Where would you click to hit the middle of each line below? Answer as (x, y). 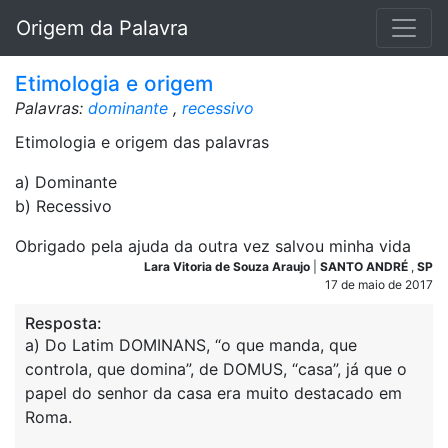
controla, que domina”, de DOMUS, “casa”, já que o (216, 369)
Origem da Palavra (102, 28)
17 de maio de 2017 (379, 284)
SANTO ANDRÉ (365, 266)
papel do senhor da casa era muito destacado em (213, 393)
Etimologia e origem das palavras (142, 142)
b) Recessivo (63, 206)
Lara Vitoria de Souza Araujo (228, 266)
